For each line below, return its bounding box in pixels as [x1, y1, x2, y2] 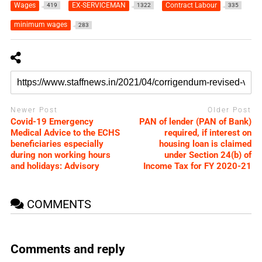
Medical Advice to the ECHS [10, 127, 120, 139]
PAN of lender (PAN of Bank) [139, 116, 252, 127]
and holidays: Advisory [10, 161, 99, 172]
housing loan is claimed [159, 139, 252, 150]
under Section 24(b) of [164, 150, 252, 161]
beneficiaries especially [10, 139, 104, 150]
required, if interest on [164, 127, 252, 139]
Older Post [208, 105, 252, 114]
